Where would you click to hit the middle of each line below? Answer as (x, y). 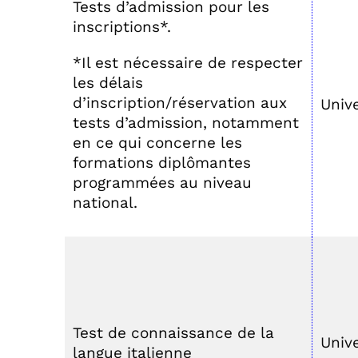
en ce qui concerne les (157, 143)
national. (105, 203)
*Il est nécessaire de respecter (188, 63)
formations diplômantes (162, 163)
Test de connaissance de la (173, 333)
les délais (108, 83)
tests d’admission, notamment (186, 123)
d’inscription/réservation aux (180, 103)
